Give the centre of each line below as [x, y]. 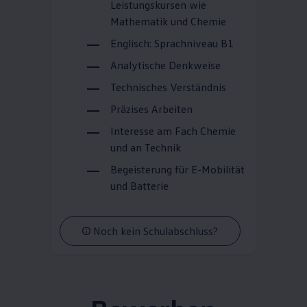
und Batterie [139, 186]
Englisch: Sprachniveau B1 [172, 44]
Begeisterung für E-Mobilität [177, 170]
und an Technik [145, 148]
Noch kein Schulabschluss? [155, 231]
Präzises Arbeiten [151, 109]
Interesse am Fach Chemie [173, 131]
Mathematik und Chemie [169, 22]
